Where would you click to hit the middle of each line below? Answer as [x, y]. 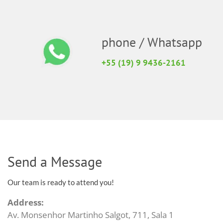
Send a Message [55, 161]
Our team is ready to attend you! [61, 182]
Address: [26, 202]
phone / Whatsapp [152, 42]
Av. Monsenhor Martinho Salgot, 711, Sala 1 [91, 215]
